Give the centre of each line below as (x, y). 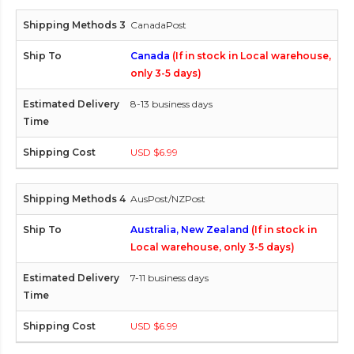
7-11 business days (169, 277)
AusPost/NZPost (168, 198)
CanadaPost (158, 24)
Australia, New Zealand (191, 229)
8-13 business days (171, 104)
